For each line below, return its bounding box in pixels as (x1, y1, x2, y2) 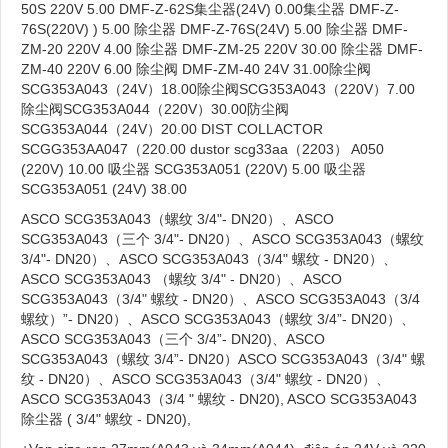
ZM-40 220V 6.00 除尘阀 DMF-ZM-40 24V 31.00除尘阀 (21, 60, 371, 77)
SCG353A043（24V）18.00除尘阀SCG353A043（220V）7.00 (21, 80, 415, 97)
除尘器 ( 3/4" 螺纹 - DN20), (21, 410, 191, 427)
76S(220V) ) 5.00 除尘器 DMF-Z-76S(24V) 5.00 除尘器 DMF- (21, 20, 408, 37)
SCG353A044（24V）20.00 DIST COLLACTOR (21, 120, 323, 137)
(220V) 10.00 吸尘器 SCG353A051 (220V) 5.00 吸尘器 (21, 160, 366, 177)
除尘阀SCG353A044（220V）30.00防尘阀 (21, 100, 289, 117)
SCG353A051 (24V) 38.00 (21, 180, 187, 197)
